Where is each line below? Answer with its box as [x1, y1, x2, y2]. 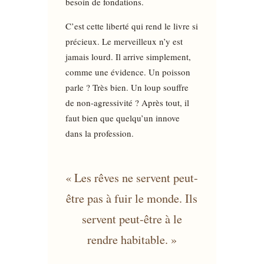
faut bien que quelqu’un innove [65, 111, 180, 124]
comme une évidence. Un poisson [65, 65, 190, 78]
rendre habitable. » [87, 231, 177, 247]
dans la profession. [65, 127, 134, 139]
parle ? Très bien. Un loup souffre [65, 81, 189, 93]
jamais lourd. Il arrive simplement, [65, 50, 191, 62]
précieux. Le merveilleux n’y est [65, 35, 183, 47]
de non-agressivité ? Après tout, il [65, 96, 189, 108]
